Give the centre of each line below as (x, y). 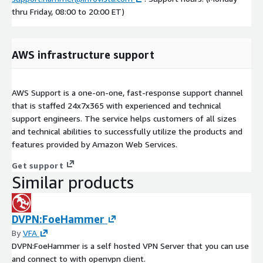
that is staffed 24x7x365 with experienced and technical (117, 105)
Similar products (73, 182)
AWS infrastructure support (83, 54)
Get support (38, 165)
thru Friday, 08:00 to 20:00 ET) (68, 11)
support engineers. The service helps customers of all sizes (124, 118)
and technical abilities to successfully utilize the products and (127, 131)
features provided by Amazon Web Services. (95, 144)
